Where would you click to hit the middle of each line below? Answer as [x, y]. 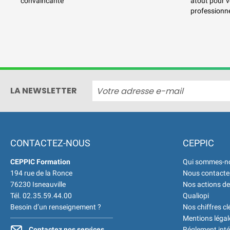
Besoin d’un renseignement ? [56, 207]
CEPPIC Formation [40, 162]
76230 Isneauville [38, 185]
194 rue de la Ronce [41, 173]
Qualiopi [196, 196]
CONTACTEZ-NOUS [50, 143]
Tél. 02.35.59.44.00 [41, 196]
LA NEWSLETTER [44, 91]
